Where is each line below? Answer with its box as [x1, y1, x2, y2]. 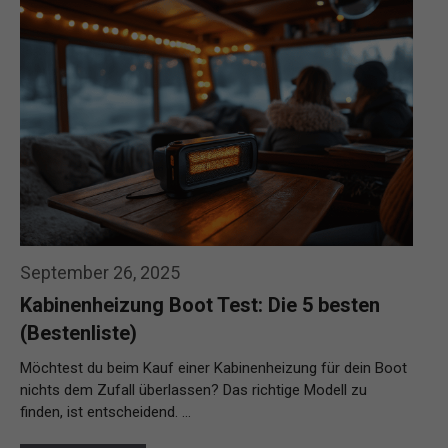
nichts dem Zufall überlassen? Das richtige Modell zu [20, 380, 367, 399]
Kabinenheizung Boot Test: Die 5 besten [20, 292, 380, 317]
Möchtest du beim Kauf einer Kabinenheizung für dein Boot [20, 358, 407, 377]
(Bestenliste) [20, 320, 137, 345]
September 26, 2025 [20, 261, 180, 283]
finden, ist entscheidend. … [20, 402, 191, 421]
